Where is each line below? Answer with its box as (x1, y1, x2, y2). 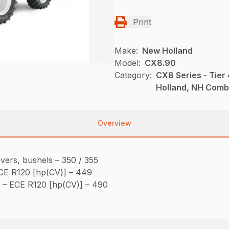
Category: (114, 70, 152, 80)
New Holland (142, 45, 193, 56)
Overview (98, 118, 131, 127)
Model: (114, 57, 141, 68)
